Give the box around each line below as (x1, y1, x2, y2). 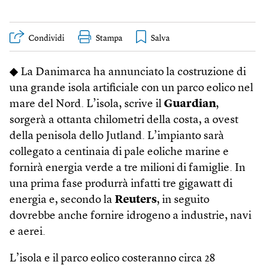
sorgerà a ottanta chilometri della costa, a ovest (9, 115, 238, 126)
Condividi (28, 34, 64, 43)
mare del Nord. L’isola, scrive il (9, 99, 164, 110)
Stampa (96, 34, 122, 43)
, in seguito (157, 195, 209, 206)
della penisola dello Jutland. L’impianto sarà (9, 131, 224, 142)
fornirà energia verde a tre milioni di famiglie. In (9, 163, 245, 174)
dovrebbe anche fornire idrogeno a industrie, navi (9, 211, 251, 222)
